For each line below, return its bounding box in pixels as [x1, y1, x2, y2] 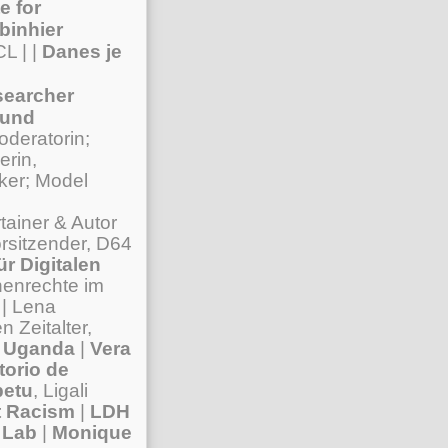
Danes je [42, 41, 122, 62]
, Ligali [33, 380, 88, 401]
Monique [47, 422, 132, 443]
